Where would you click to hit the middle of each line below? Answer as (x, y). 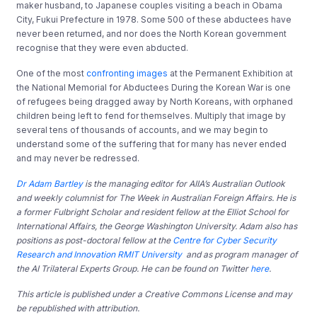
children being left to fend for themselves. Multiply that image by (151, 115)
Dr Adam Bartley (50, 183)
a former (35, 212)
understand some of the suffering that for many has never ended (152, 144)
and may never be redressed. (78, 158)
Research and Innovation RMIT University (99, 254)
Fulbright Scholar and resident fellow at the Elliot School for (171, 212)
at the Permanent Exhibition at (231, 73)
